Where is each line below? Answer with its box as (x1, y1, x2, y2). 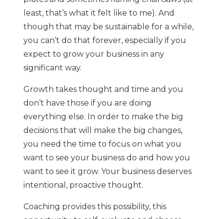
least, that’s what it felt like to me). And (23, 8, 175, 18)
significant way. (23, 63, 82, 73)
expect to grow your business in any (23, 49, 164, 59)
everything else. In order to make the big (23, 112, 183, 122)
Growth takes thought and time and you (23, 85, 183, 94)
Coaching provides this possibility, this (23, 202, 166, 212)
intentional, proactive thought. (23, 180, 143, 190)
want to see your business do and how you (23, 153, 190, 163)
